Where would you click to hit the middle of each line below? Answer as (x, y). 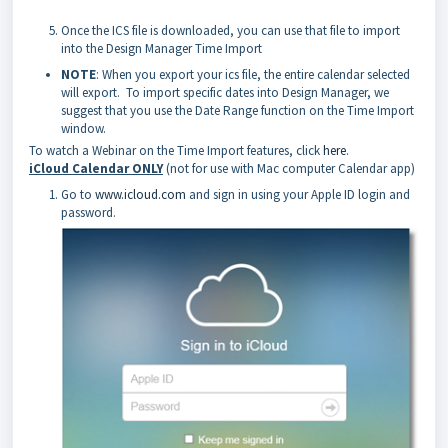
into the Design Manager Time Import (161, 48)
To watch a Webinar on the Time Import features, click (176, 150)
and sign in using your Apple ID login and (298, 194)
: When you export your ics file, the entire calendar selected (253, 74)
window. (83, 128)
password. (88, 212)
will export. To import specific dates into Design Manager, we (225, 92)
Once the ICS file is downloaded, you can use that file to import (230, 30)
